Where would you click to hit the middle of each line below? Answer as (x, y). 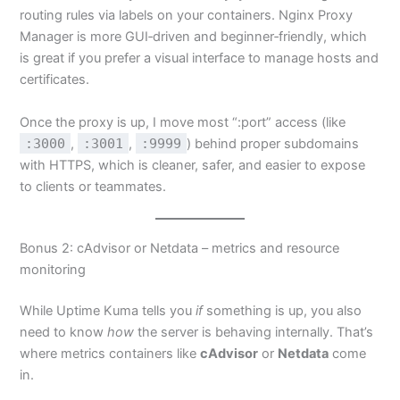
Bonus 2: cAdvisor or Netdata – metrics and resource (180, 249)
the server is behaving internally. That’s (254, 333)
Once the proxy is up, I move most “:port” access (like (183, 122)
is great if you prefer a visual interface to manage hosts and (200, 58)
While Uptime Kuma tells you (108, 311)
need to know (64, 333)
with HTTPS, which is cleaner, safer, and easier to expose (193, 165)
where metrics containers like (110, 354)
